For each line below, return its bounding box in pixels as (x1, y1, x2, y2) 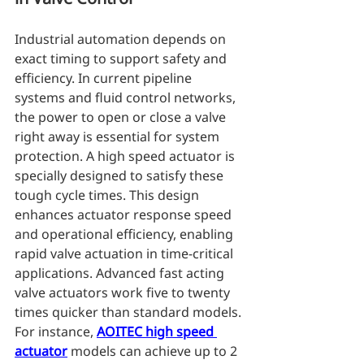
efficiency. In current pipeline (15, 69, 195, 87)
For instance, (15, 323, 97, 340)
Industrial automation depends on (15, 30, 229, 48)
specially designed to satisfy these (15, 167, 227, 184)
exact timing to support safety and (15, 50, 230, 67)
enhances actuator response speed (15, 206, 235, 223)
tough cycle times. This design (15, 186, 202, 204)
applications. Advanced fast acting (15, 264, 227, 282)
